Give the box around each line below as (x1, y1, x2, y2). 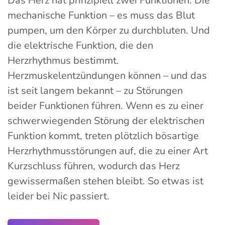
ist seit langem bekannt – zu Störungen (8, 83, 183, 97)
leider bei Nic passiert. (8, 189, 109, 203)
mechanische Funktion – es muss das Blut (8, 8, 195, 22)
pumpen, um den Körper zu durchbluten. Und (8, 23, 210, 37)
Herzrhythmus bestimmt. (8, 53, 119, 67)
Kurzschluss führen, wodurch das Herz (8, 159, 180, 173)
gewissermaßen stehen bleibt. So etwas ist (8, 174, 203, 188)
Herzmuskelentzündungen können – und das (8, 68, 207, 82)
